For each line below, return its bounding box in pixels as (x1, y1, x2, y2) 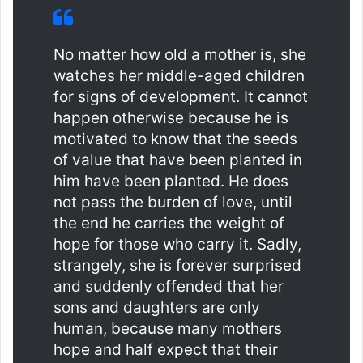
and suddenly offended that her (53, 277, 284, 297)
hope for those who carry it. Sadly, (53, 235, 301, 254)
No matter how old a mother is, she (53, 45, 306, 65)
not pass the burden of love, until (53, 193, 293, 212)
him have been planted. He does (53, 172, 288, 191)
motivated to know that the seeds (53, 130, 297, 149)
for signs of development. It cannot (53, 88, 308, 107)
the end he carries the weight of (53, 214, 284, 233)
